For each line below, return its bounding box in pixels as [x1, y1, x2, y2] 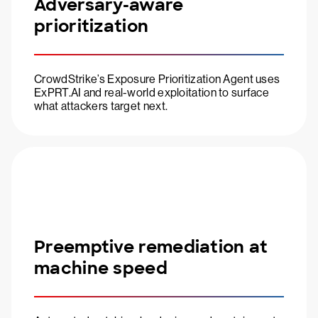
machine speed [34, 257, 168, 280]
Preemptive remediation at [34, 236, 268, 258]
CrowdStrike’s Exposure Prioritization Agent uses [34, 72, 280, 87]
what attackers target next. [34, 99, 168, 114]
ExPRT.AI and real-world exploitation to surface [34, 86, 270, 100]
